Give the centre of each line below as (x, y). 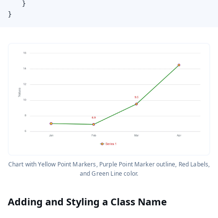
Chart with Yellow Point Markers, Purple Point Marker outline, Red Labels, (109, 164)
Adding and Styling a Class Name (87, 202)
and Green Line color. (109, 174)
